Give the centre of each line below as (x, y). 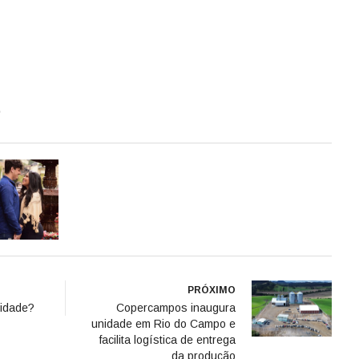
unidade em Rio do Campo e (163, 323)
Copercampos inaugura (176, 307)
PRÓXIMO (212, 290)
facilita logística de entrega (167, 339)
